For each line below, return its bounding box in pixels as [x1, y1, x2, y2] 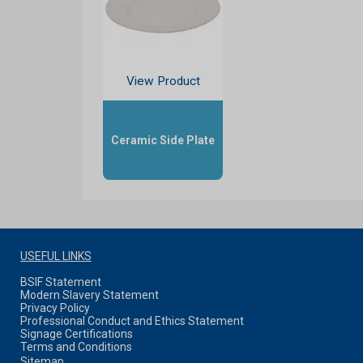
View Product [126, 74, 200, 89]
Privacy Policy [20, 301, 90, 315]
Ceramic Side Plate [111, 134, 215, 147]
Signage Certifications [20, 327, 133, 341]
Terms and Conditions [20, 340, 132, 354]
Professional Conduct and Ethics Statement [20, 314, 244, 328]
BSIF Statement [20, 275, 101, 289]
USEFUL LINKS [20, 250, 92, 263]
